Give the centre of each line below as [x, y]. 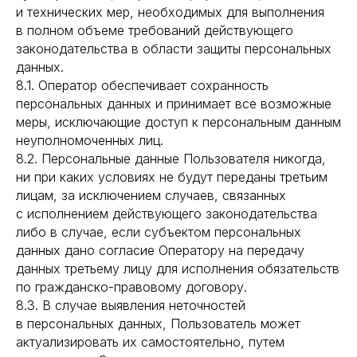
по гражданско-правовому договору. [131, 287]
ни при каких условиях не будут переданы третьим [172, 177]
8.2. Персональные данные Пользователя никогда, [171, 159]
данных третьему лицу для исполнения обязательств [178, 269]
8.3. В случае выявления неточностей [131, 305]
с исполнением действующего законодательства [167, 214]
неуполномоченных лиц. [90, 140]
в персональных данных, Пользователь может [158, 324]
